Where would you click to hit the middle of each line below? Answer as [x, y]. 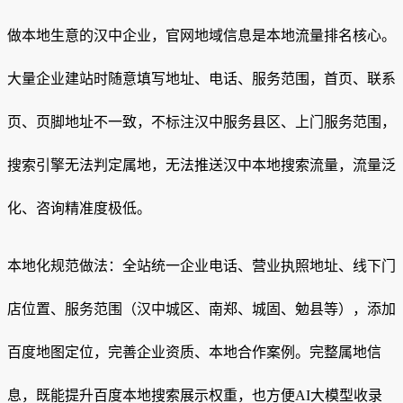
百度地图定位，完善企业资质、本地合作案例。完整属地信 [194, 353]
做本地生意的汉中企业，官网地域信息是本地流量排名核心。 [201, 36]
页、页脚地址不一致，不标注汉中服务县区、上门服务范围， [201, 122]
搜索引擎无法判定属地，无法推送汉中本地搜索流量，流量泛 [201, 166]
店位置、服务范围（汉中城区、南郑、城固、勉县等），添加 [201, 309]
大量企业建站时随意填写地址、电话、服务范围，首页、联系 [201, 79]
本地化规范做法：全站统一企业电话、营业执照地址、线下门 [201, 266]
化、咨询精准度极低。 [79, 209]
